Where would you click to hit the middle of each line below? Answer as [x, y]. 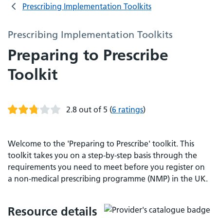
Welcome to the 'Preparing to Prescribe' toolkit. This [101, 144]
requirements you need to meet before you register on [106, 167]
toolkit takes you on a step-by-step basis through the [102, 155]
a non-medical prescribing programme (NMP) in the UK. [108, 179]
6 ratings [127, 109]
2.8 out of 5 [87, 109]
